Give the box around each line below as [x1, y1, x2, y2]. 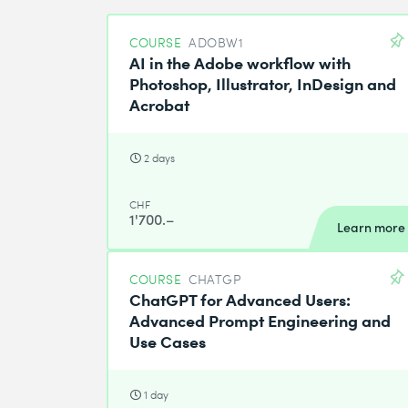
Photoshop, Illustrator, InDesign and [129, 70, 397, 95]
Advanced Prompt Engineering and [129, 307, 392, 331]
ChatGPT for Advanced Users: [129, 286, 352, 311]
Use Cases [129, 328, 207, 352]
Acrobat [129, 91, 190, 116]
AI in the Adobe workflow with [129, 49, 352, 74]
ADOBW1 [189, 33, 244, 51]
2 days [144, 149, 176, 166]
